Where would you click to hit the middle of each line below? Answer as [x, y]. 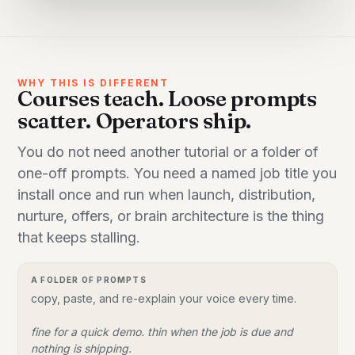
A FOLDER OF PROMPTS [89, 279]
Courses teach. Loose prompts [167, 98]
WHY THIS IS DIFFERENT [94, 82]
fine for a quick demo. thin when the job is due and [162, 331]
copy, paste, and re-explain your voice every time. [164, 298]
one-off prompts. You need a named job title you [177, 173]
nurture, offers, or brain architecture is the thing [171, 216]
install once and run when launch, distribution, [166, 194]
